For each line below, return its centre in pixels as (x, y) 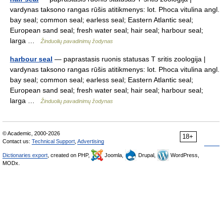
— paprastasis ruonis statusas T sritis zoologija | (129, 59)
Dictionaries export (25, 155)
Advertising (91, 141)
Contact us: (17, 141)
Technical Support (53, 141)
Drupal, (147, 155)
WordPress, (184, 155)
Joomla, (114, 155)
